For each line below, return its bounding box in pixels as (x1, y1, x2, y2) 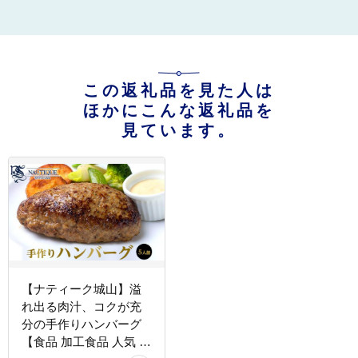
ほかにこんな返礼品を (83, 101, 275, 119)
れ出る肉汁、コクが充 (22, 299, 141, 313)
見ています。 (121, 121, 237, 139)
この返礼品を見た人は (83, 81, 275, 99)
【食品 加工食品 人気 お (22, 334, 151, 348)
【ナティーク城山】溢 (22, 281, 141, 296)
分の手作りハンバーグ (22, 316, 141, 331)
